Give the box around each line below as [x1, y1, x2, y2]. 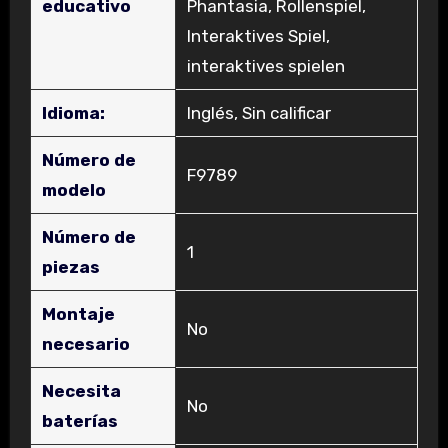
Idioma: [41, 103, 105, 124]
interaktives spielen [186, 56, 345, 77]
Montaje [41, 304, 115, 325]
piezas [41, 257, 100, 278]
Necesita [41, 381, 121, 402]
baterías [41, 411, 118, 432]
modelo [41, 180, 106, 201]
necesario [41, 334, 130, 355]
